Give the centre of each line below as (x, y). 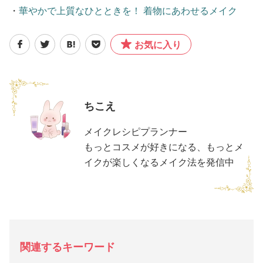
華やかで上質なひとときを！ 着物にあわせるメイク (128, 11)
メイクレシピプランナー (136, 131)
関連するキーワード (68, 247)
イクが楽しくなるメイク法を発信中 (159, 162)
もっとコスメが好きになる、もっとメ (164, 147)
